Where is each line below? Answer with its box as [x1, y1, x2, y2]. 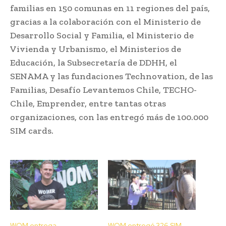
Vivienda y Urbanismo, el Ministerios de [10, 43, 181, 54]
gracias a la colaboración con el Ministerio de [10, 16, 201, 27]
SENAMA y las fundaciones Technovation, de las [10, 70, 213, 82]
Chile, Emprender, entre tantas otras [10, 97, 166, 109]
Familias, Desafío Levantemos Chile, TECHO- [10, 84, 197, 95]
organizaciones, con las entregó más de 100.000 [10, 111, 208, 123]
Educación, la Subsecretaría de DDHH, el [10, 56, 177, 68]
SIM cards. [10, 125, 53, 136]
